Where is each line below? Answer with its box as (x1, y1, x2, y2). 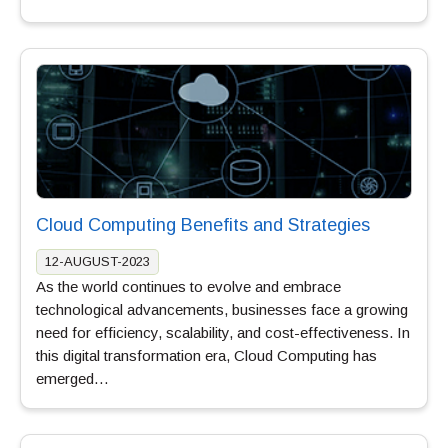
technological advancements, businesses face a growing (36, 300, 408, 318)
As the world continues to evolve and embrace (36, 277, 341, 295)
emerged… (36, 369, 109, 387)
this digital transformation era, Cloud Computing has (36, 346, 377, 364)
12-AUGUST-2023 (45, 253, 150, 269)
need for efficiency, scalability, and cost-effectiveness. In (36, 323, 410, 341)
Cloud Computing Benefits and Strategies (36, 214, 370, 235)
